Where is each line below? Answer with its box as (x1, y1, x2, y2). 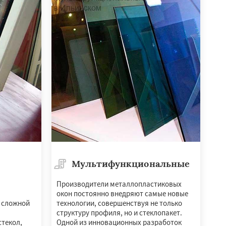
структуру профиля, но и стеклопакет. (56, 207, 182, 217)
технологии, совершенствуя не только (56, 198, 182, 208)
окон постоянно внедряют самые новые (56, 188, 188, 198)
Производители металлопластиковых (56, 179, 182, 189)
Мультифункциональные (71, 157, 190, 169)
